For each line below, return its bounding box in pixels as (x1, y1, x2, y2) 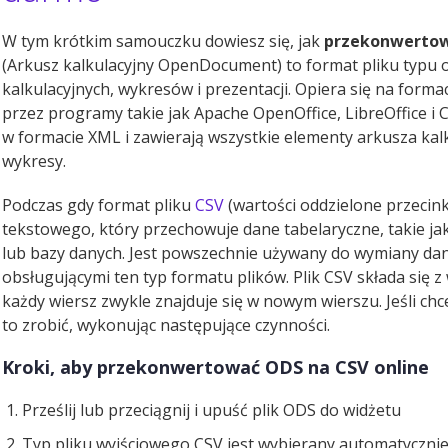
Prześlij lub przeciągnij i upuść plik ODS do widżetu (22, 399, 401, 421)
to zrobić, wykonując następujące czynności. (2, 314, 330, 336)
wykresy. (2, 150, 66, 172)
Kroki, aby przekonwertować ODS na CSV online (2, 355, 429, 379)
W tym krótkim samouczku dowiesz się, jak (2, 30, 324, 52)
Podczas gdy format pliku (2, 194, 195, 216)
